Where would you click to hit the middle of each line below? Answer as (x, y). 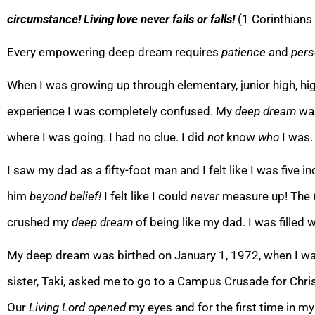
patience (244, 52)
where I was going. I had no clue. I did (107, 137)
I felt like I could (147, 196)
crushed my (39, 222)
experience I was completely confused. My (121, 111)
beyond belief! (67, 196)
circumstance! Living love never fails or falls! (122, 19)
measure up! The (268, 196)
